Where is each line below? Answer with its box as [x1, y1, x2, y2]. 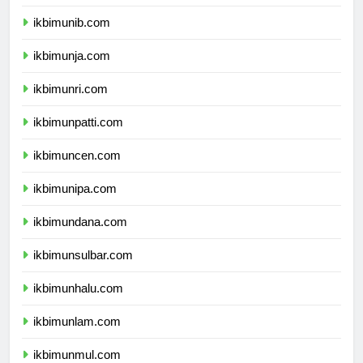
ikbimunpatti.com [33, 129, 123, 143]
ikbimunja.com [33, 62, 110, 77]
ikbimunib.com [33, 29, 110, 44]
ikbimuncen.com [33, 162, 121, 177]
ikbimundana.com [33, 228, 127, 243]
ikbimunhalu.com [33, 295, 123, 310]
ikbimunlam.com [33, 328, 121, 343]
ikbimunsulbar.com [33, 262, 133, 276]
